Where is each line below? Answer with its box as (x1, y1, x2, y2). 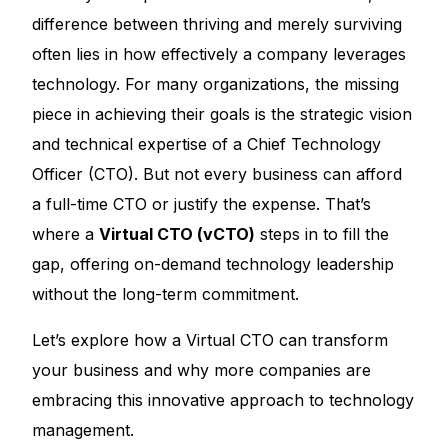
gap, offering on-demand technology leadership (32, 254, 395, 274)
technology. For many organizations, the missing (32, 74, 400, 94)
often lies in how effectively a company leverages (32, 44, 407, 64)
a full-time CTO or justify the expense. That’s (32, 194, 372, 214)
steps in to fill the (255, 224, 390, 244)
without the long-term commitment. (32, 284, 300, 304)
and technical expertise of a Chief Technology (32, 134, 382, 154)
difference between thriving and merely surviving (32, 14, 403, 34)
